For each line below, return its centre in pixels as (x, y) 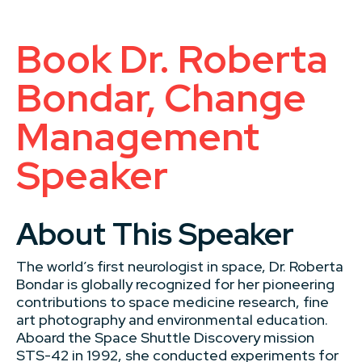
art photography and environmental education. (172, 320)
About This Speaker (155, 234)
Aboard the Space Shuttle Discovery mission (165, 337)
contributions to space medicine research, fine (173, 302)
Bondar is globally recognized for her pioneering (175, 284)
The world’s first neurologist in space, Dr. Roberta (180, 266)
